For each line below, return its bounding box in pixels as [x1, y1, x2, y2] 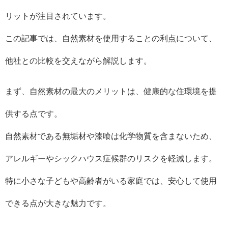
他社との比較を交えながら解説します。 [5, 56, 152, 65]
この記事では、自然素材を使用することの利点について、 [5, 34, 217, 42]
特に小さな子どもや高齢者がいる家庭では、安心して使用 [5, 176, 217, 185]
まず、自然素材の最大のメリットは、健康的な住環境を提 [5, 87, 217, 95]
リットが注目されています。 [5, 11, 111, 20]
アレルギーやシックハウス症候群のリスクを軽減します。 [5, 154, 217, 162]
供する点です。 [5, 109, 62, 118]
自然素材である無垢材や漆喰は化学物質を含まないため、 [5, 131, 217, 140]
